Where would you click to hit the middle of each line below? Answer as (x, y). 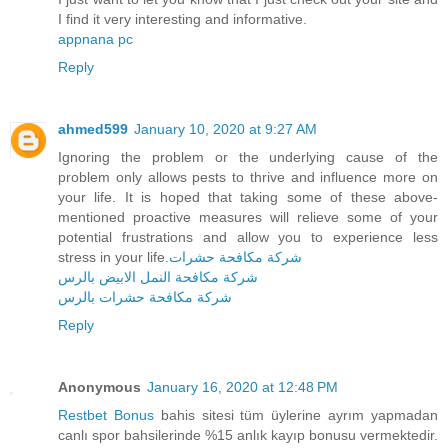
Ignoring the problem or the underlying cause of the (248, 157)
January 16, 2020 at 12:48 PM (242, 387)
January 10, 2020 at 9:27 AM (225, 129)
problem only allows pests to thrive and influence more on (248, 177)
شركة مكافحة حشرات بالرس (145, 297)
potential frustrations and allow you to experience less (248, 237)
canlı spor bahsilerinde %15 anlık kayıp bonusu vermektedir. (248, 435)
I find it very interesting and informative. (182, 19)
